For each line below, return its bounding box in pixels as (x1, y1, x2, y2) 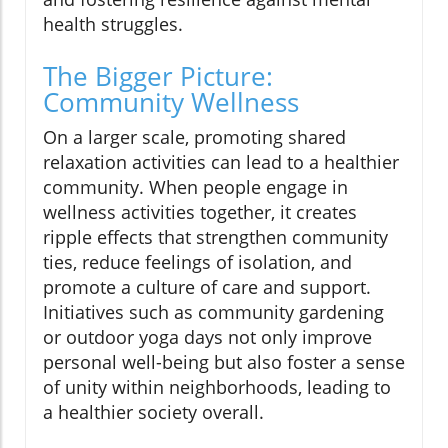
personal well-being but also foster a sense (43, 350, 405, 375)
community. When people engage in (43, 175, 348, 200)
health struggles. (43, 12, 183, 37)
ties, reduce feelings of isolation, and (43, 250, 352, 275)
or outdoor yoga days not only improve (43, 325, 372, 350)
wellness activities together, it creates (43, 200, 357, 225)
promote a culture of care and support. (43, 275, 371, 300)
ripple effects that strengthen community (43, 225, 388, 250)
